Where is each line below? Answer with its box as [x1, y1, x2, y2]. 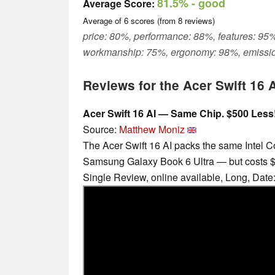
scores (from [128, 15, 178, 27]
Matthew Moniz [119, 122, 185, 137]
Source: [83, 122, 119, 137]
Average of [83, 15, 124, 27]
